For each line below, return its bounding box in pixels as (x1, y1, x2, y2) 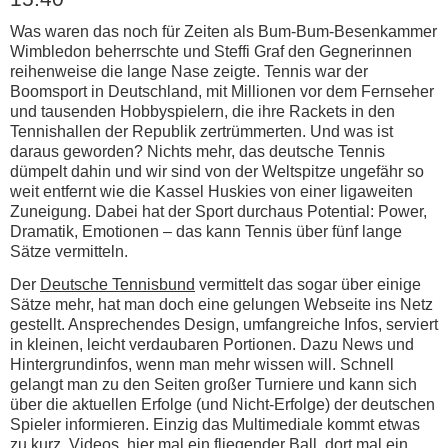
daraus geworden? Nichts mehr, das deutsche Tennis (10, 142, 385, 160)
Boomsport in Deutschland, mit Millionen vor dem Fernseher (10, 82, 434, 100)
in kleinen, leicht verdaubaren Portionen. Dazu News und (10, 335, 414, 353)
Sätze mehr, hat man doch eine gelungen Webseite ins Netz (10, 295, 433, 313)
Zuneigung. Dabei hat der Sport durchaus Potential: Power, (10, 202, 427, 220)
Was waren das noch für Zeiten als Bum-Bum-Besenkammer (10, 22, 437, 40)
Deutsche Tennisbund (40, 275, 195, 293)
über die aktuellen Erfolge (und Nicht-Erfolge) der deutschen (10, 395, 435, 413)
